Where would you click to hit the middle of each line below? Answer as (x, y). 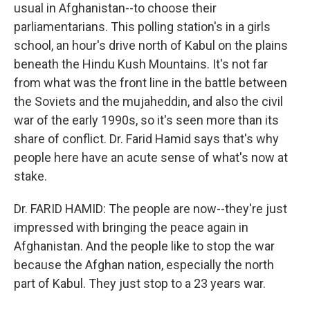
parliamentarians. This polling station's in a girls (142, 27)
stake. (30, 176)
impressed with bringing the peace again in (131, 227)
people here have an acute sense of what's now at (151, 157)
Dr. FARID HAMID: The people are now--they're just (151, 209)
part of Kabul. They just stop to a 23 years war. (140, 283)
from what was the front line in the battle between (151, 83)
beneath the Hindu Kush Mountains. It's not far (141, 64)
